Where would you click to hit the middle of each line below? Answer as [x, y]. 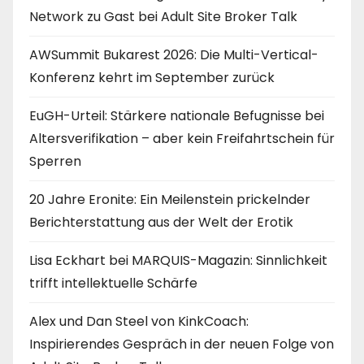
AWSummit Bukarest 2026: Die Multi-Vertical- [174, 54]
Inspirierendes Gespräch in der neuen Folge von [182, 344]
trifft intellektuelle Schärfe [113, 283]
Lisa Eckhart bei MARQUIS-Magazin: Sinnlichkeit [178, 260]
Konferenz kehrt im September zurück [152, 77]
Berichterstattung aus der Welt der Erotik [161, 222]
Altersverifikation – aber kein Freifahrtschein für [182, 138]
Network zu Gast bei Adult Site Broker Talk [163, 16]
